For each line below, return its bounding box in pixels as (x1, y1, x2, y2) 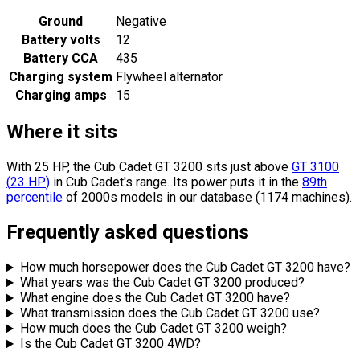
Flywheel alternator (116, 68, 223, 84)
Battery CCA (23, 50, 98, 66)
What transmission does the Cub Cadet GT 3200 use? (19, 305, 320, 321)
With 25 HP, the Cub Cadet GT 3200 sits (6, 159, 231, 175)
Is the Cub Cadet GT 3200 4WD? (19, 336, 201, 352)
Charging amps (14, 87, 107, 103)
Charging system (9, 68, 112, 84)
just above (231, 159, 288, 175)
